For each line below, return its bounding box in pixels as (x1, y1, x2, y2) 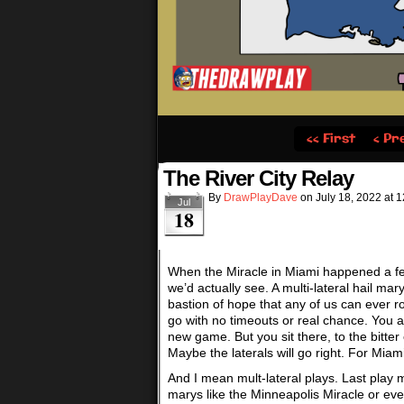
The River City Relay (163, 166, 353, 190)
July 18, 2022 (316, 191, 381, 204)
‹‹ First (306, 130, 355, 149)
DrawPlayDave (224, 191, 298, 204)
